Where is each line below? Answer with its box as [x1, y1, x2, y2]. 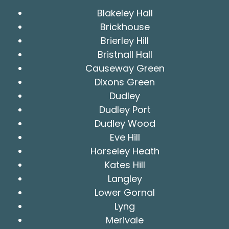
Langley [107, 172, 142, 185]
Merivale [106, 213, 144, 226]
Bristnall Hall [97, 48, 152, 61]
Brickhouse [100, 20, 150, 33]
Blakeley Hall [97, 6, 153, 19]
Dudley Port [99, 103, 151, 116]
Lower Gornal [95, 186, 155, 199]
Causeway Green [85, 61, 165, 75]
